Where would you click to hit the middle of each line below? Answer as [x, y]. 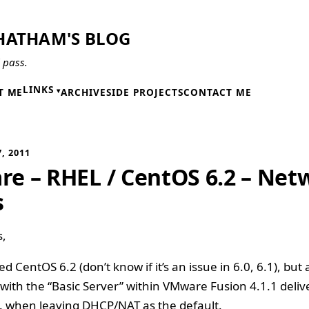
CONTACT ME [218, 92]
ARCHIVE [83, 92]
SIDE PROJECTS [145, 92]
